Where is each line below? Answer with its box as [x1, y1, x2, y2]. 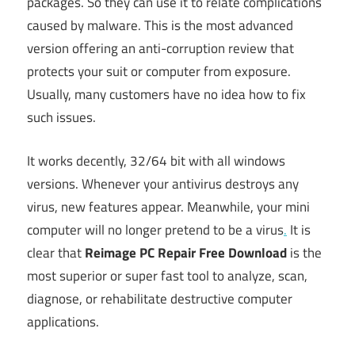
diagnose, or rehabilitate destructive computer [27, 288, 292, 309]
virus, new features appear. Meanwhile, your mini [27, 196, 310, 217]
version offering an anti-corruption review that [27, 38, 294, 59]
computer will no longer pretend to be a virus [27, 219, 284, 240]
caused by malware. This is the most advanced [27, 15, 293, 36]
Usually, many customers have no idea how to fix [27, 84, 306, 105]
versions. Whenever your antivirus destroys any [27, 173, 299, 194]
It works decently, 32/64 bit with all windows [27, 150, 285, 171]
